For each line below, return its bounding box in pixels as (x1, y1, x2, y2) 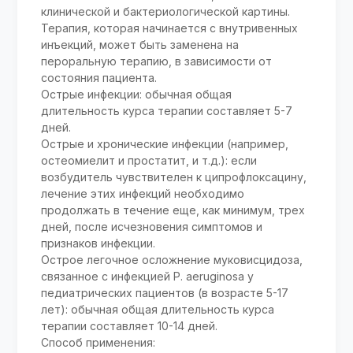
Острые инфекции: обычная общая (41, 87, 232, 102)
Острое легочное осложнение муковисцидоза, (41, 253, 303, 267)
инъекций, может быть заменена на (41, 38, 240, 52)
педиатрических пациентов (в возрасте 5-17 (41, 286, 289, 300)
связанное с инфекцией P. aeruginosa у (41, 269, 255, 284)
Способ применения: (41, 336, 156, 350)
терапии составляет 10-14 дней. (41, 319, 218, 333)
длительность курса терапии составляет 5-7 (41, 104, 293, 118)
